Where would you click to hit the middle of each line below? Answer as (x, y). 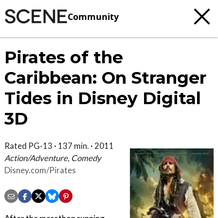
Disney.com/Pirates (40, 170)
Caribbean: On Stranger (105, 78)
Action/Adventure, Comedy (53, 158)
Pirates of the (64, 57)
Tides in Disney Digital (103, 98)
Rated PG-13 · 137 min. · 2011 (59, 146)
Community (93, 16)
